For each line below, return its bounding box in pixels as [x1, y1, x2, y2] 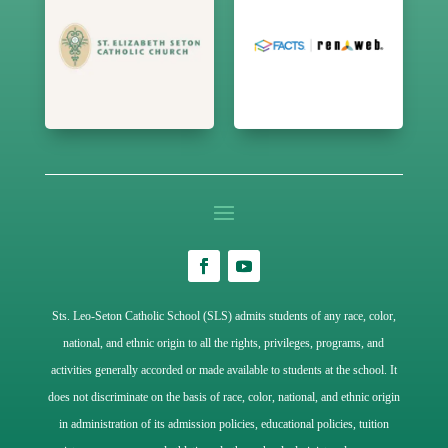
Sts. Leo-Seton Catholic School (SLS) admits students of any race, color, [51, 308, 396, 323]
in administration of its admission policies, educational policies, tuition [58, 416, 389, 431]
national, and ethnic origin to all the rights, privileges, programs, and [63, 335, 385, 350]
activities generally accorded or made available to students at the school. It [50, 362, 397, 377]
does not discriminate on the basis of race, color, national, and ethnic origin [47, 389, 400, 404]
